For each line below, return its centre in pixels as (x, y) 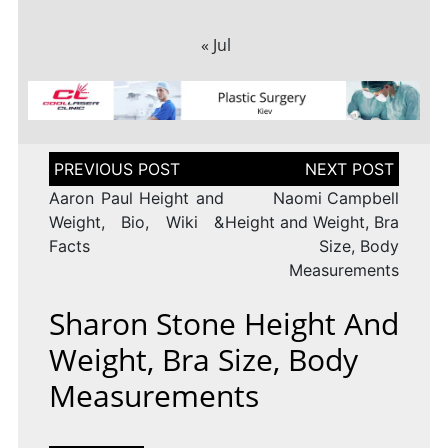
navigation (88, 179)
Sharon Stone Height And (223, 324)
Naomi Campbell (336, 198)
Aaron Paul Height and (136, 198)
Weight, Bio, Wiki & (136, 222)
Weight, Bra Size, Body (203, 360)
